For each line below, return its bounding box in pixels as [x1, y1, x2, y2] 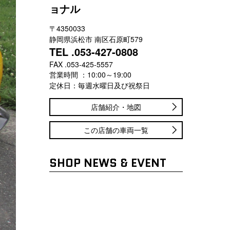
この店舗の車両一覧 [84, 125, 148, 136]
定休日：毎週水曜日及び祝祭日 [49, 80, 150, 91]
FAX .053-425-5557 [49, 59, 113, 70]
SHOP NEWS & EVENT [49, 155, 166, 171]
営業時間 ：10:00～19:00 [49, 69, 131, 80]
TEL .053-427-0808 [49, 44, 138, 60]
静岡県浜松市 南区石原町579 [49, 34, 143, 45]
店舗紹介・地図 [91, 102, 141, 112]
